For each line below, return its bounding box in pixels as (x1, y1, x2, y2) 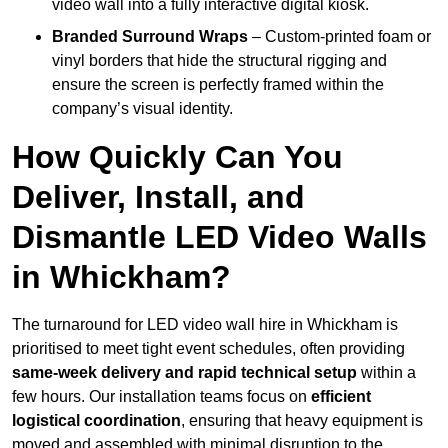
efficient (311, 388, 371, 406)
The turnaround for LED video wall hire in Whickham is (12, 316, 398, 334)
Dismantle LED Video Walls (12, 219, 427, 256)
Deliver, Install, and (12, 179, 305, 216)
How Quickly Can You (12, 139, 343, 176)
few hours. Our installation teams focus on (12, 388, 311, 406)
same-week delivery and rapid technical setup (12, 364, 357, 382)
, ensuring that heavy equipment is (181, 412, 423, 430)
